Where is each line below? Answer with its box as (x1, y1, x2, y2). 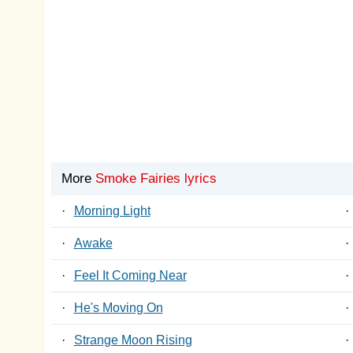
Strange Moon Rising (73, 333, 192, 347)
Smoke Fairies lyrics (95, 171, 217, 186)
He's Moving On (73, 301, 163, 314)
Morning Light (73, 204, 150, 217)
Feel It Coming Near (73, 269, 187, 282)
